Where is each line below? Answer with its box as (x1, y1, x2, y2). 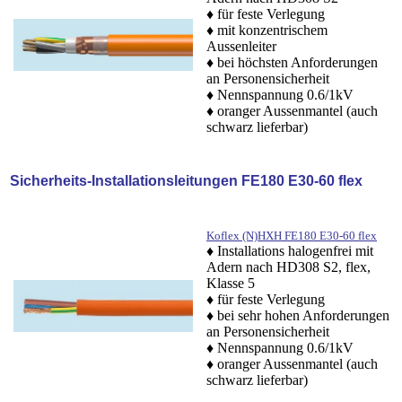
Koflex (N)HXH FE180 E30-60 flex (206, 228, 377, 242)
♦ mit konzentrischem (206, 22, 328, 38)
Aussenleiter (206, 38, 276, 54)
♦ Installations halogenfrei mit (206, 242, 373, 258)
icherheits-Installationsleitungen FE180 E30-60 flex (20, 172, 363, 188)
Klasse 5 (206, 275, 255, 291)
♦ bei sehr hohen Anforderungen (206, 307, 389, 323)
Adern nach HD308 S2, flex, (206, 258, 371, 275)
